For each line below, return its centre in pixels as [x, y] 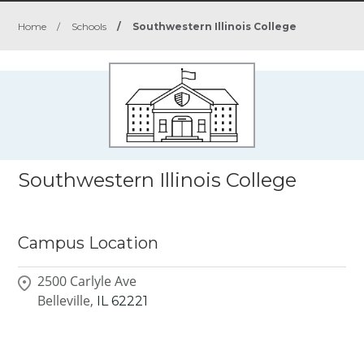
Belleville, [66, 300]
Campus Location [89, 243]
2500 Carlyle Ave [87, 281]
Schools [89, 26]
